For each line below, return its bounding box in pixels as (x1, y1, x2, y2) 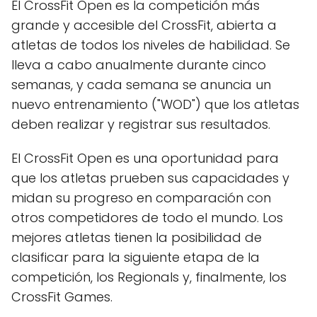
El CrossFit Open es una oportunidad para (11, 149, 279, 167)
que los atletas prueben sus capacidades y (11, 168, 289, 187)
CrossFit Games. (11, 287, 113, 306)
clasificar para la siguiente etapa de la (11, 248, 260, 266)
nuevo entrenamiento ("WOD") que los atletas (11, 95, 299, 113)
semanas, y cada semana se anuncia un (11, 75, 271, 93)
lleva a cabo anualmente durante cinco (11, 55, 266, 74)
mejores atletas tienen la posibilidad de (11, 228, 262, 246)
